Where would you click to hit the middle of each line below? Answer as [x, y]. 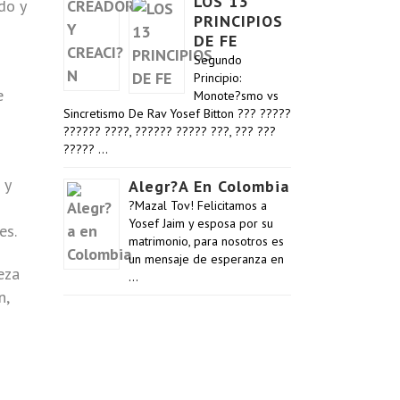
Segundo [218, 60]
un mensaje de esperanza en [206, 259]
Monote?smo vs [236, 96]
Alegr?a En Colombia [209, 186]
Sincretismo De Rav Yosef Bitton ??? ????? [177, 113]
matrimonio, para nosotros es [206, 241]
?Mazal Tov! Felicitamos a [198, 205]
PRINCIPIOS [238, 21]
